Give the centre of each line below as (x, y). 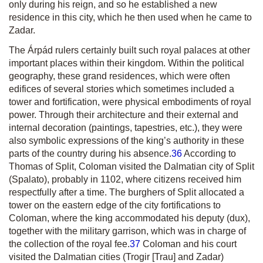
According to (209, 154)
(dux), (238, 218)
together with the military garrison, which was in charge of (127, 231)
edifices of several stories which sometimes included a (122, 89)
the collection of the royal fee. (69, 244)
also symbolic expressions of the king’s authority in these (127, 141)
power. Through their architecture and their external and (124, 115)
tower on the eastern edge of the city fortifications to (115, 205)
